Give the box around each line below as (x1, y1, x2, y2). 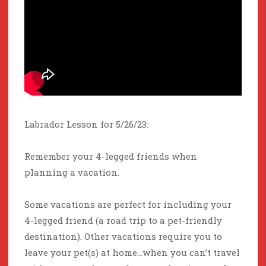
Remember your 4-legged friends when (24, 150, 197, 163)
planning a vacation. (24, 166, 119, 179)
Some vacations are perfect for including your (24, 198, 232, 211)
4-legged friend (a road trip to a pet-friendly (24, 214, 222, 227)
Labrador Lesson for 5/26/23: (24, 118, 148, 131)
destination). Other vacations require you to (24, 230, 222, 243)
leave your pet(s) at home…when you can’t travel (24, 246, 240, 259)
